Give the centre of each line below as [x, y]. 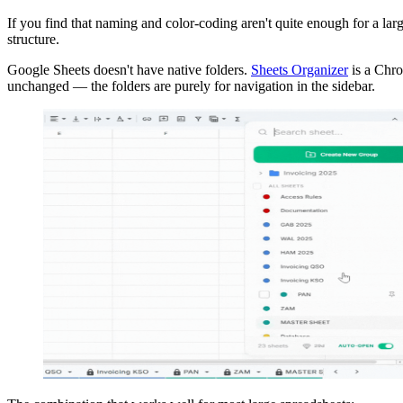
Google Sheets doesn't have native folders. [129, 69]
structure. [33, 39]
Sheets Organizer [300, 69]
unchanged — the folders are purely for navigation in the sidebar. [191, 85]
